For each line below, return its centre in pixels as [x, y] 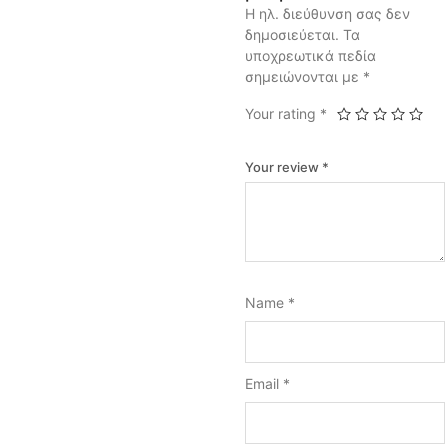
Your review [283, 167]
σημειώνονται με [304, 76]
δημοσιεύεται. [292, 34]
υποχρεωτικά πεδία [310, 55]
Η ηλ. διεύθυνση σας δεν [327, 13]
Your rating [282, 113]
